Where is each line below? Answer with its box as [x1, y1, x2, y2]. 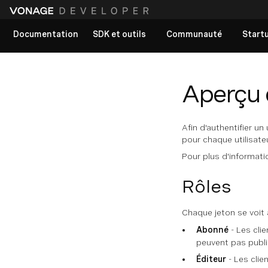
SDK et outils [93, 29, 146, 39]
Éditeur [196, 254, 226, 264]
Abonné [196, 225, 229, 234]
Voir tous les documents [19, 68, 115, 78]
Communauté [166, 29, 222, 39]
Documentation [13, 29, 78, 39]
